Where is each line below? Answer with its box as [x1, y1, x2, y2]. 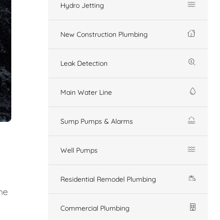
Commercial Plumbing [60, 203, 130, 213]
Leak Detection [60, 58, 108, 68]
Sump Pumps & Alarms [60, 116, 133, 126]
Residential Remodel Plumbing [60, 174, 156, 184]
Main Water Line [60, 87, 112, 97]
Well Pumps [60, 145, 98, 155]
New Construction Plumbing [60, 29, 148, 39]
